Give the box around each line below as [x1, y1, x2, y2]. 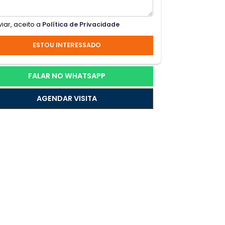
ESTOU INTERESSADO [86, 95, 162, 105]
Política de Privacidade [97, 72, 183, 82]
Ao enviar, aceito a [28, 72, 97, 82]
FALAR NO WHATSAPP [81, 129, 167, 140]
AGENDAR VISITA [90, 153, 158, 165]
